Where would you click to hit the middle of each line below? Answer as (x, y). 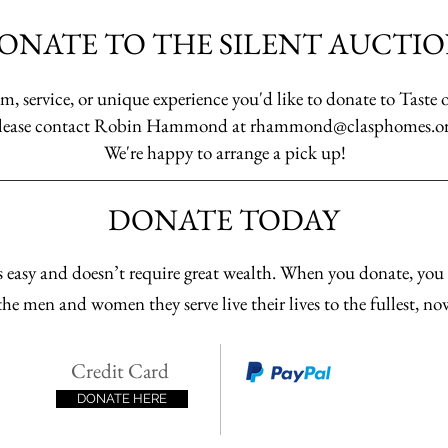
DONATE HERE (122, 398)
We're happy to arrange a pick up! (225, 152)
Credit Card (120, 370)
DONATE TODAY (223, 219)
